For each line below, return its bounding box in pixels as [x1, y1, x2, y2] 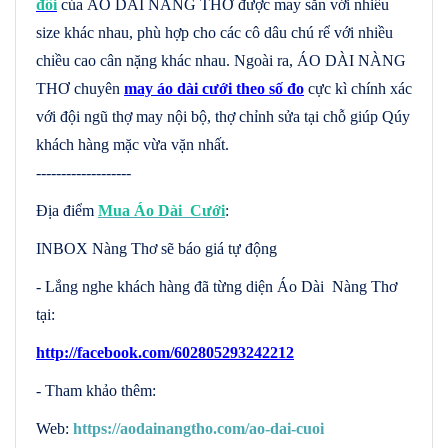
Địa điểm [36, 201, 98, 219]
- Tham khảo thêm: [36, 381, 156, 399]
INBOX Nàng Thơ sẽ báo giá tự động [36, 239, 277, 257]
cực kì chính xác [304, 79, 412, 97]
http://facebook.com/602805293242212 [36, 343, 294, 361]
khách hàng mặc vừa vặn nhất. [36, 135, 233, 153]
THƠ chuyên [36, 79, 124, 97]
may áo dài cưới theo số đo [124, 79, 304, 97]
